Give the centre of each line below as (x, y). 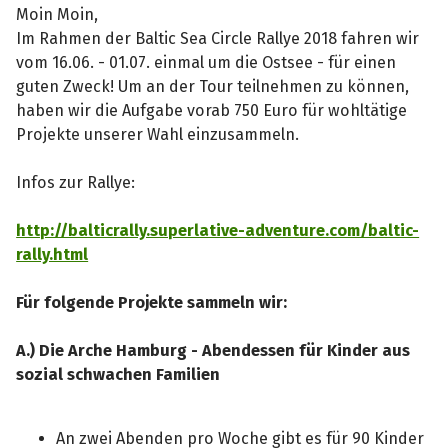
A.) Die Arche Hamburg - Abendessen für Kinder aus (213, 350)
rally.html (52, 254)
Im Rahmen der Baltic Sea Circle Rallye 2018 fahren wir (218, 38)
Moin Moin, (57, 14)
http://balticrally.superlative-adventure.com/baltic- (218, 230)
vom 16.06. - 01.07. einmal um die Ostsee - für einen (206, 62)
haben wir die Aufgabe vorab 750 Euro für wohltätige (212, 110)
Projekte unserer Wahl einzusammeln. (158, 134)
